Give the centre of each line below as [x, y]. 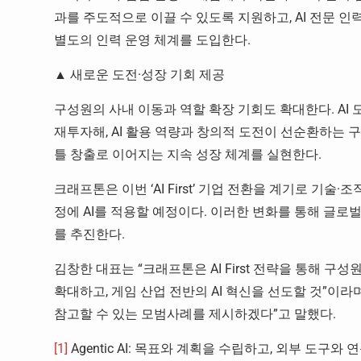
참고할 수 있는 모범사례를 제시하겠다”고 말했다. [195, 314]
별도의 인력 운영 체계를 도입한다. [152, 40]
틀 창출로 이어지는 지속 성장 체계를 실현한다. [188, 154]
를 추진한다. [89, 234]
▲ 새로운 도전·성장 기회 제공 [139, 75]
